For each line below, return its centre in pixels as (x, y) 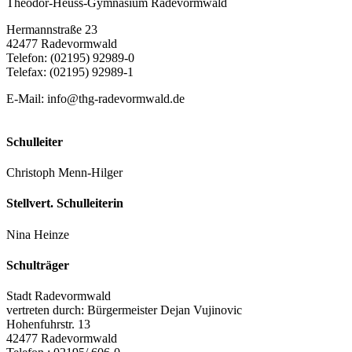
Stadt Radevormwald (59, 296)
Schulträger (38, 265)
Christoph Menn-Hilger (64, 173)
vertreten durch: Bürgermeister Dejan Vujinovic (124, 310)
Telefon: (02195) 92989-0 (70, 57)
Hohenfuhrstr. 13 (48, 324)
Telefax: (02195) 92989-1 (70, 71)
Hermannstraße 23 (52, 29)
